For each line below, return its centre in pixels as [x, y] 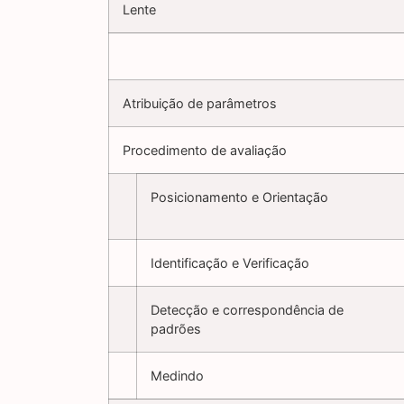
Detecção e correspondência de [247, 310]
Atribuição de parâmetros [200, 104]
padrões [176, 329]
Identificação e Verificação [230, 263]
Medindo [177, 376]
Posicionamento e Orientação [239, 197]
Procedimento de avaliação [205, 151]
